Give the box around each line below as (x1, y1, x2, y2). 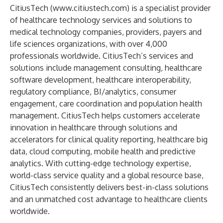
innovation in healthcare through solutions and (10, 122, 177, 132)
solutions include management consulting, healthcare (10, 63, 202, 73)
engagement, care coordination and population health (10, 99, 202, 109)
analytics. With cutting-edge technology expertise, (10, 158, 191, 168)
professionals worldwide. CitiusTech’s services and (10, 51, 193, 61)
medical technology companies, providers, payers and (10, 27, 202, 37)
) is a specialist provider (127, 3, 211, 13)
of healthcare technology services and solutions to (10, 15, 192, 25)
